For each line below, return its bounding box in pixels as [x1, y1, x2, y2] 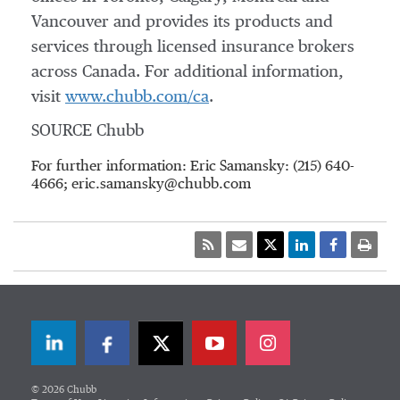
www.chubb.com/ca [65, 89, 209, 105]
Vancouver [31, 14, 109, 30]
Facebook [105, 340, 187, 360]
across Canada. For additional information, [31, 64, 344, 80]
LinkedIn [52, 340, 129, 360]
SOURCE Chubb [31, 123, 144, 139]
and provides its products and [109, 14, 333, 30]
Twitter [159, 340, 222, 360]
